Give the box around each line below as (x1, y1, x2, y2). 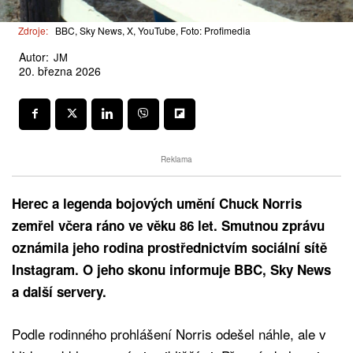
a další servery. (12, 281, 106, 301)
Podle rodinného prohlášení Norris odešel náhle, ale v (12, 323, 326, 344)
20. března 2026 (19, 63, 101, 80)
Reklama (161, 153, 192, 165)
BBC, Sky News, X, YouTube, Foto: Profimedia (55, 24, 251, 38)
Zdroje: (18, 24, 48, 38)
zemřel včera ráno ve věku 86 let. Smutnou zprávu (12, 215, 325, 235)
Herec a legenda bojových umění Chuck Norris (12, 193, 302, 213)
